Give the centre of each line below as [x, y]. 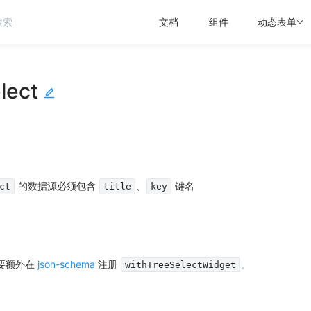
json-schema [66, 264]
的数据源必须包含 [57, 186]
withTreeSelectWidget [181, 264]
